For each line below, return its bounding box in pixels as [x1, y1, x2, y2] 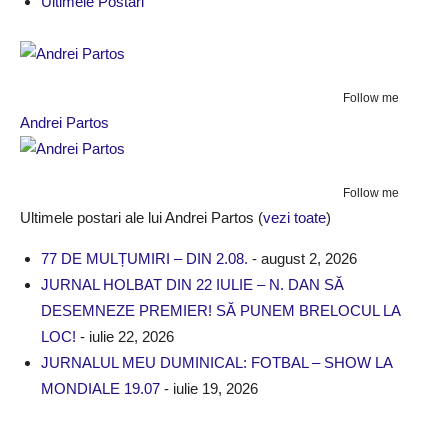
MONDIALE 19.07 [41, 380, 160, 397]
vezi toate [263, 209, 326, 226]
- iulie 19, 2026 [160, 380, 258, 397]
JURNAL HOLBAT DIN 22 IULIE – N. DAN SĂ [41, 276, 344, 293]
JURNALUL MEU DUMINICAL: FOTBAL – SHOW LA [41, 354, 392, 371]
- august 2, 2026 [248, 250, 357, 267]
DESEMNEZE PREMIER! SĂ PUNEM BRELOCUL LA [41, 302, 400, 319]
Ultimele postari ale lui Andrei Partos [20, 209, 258, 226]
